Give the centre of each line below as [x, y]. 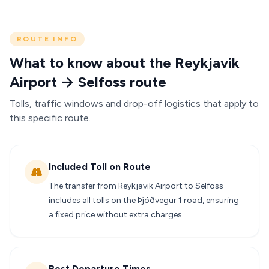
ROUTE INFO [47, 39]
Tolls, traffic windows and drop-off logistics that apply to [134, 104]
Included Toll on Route [100, 167]
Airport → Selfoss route [88, 82]
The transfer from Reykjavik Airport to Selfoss [136, 186]
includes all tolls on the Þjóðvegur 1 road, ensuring [144, 200]
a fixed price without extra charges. [116, 215]
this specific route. [50, 118]
